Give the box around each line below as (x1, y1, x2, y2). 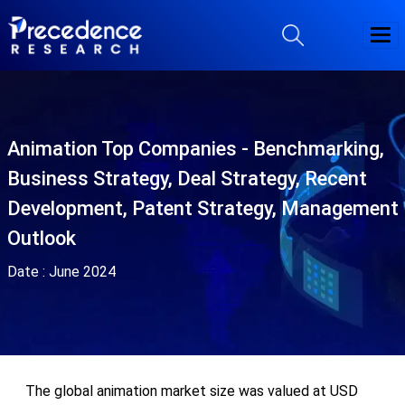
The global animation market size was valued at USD (24, 381, 358, 400)
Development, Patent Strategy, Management (6, 196, 399, 220)
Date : (6, 262, 49, 280)
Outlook (6, 226, 76, 250)
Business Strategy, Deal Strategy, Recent (6, 166, 367, 190)
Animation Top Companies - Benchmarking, (6, 137, 384, 160)
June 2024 (48, 262, 116, 280)
